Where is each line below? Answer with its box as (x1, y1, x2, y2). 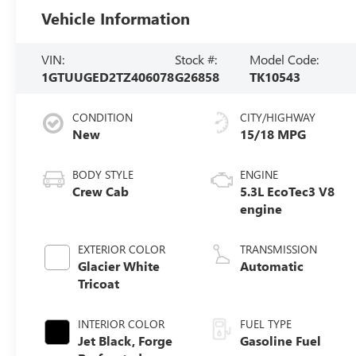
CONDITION (72, 110, 133, 126)
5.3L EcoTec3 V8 (240, 183, 335, 200)
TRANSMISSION (240, 242, 318, 257)
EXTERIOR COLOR (78, 242, 166, 257)
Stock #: (174, 51, 217, 68)
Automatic (240, 257, 304, 275)
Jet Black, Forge (78, 332, 173, 350)
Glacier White (78, 257, 161, 275)
